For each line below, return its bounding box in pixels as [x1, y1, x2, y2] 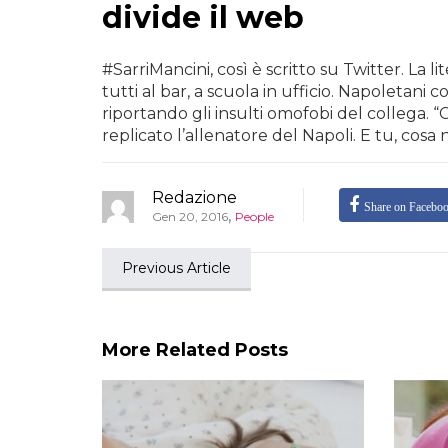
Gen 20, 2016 [152, 208, 228, 224]
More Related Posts [102, 338, 288, 361]
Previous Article [122, 258, 231, 277]
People [235, 208, 274, 224]
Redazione [152, 187, 237, 207]
